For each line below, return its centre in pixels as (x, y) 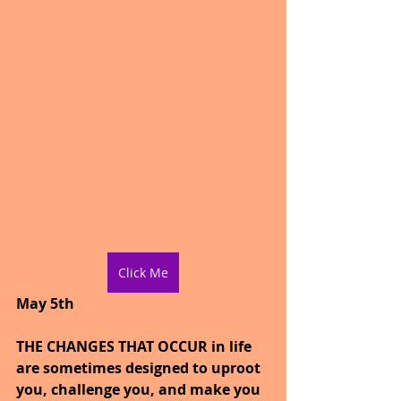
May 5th (45, 304)
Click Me (143, 273)
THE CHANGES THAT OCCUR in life (136, 347)
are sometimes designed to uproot (140, 368)
